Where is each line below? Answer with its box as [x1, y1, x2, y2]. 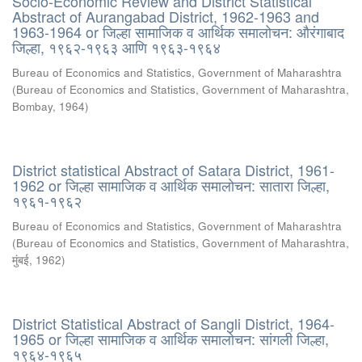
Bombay [12, 99, 53, 114]
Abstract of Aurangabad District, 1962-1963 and [12, 6, 319, 27]
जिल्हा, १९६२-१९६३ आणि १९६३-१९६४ [12, 36, 221, 57]
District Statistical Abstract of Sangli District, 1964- [12, 313, 335, 334]
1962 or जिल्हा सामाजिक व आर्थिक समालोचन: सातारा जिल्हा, [12, 175, 330, 196]
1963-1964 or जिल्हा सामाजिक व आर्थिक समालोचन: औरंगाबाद [12, 21, 344, 42]
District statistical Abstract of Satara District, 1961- [12, 159, 335, 180]
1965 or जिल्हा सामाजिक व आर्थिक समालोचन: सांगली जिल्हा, [12, 328, 329, 349]
